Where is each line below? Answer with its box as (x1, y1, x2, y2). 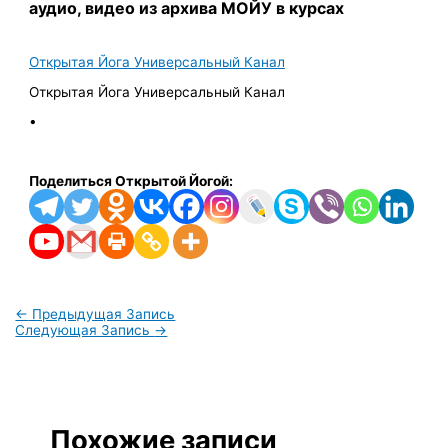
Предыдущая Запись (28, 306, 176, 323)
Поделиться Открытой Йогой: (29, 172, 234, 189)
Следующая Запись (15, 322, 155, 339)
